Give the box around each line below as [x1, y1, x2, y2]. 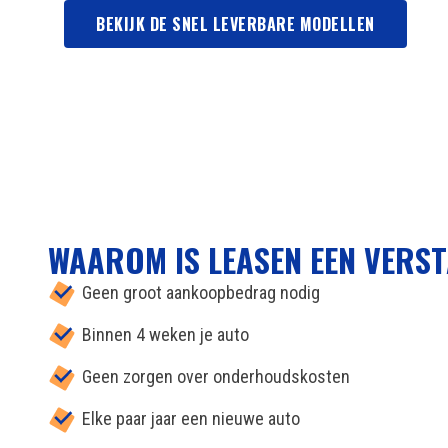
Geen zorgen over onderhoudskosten [82, 366, 350, 388]
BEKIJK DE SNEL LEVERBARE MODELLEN [96, 12, 375, 37]
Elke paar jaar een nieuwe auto [82, 408, 300, 430]
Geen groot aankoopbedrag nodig [82, 282, 320, 304]
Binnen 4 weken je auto [82, 324, 249, 346]
